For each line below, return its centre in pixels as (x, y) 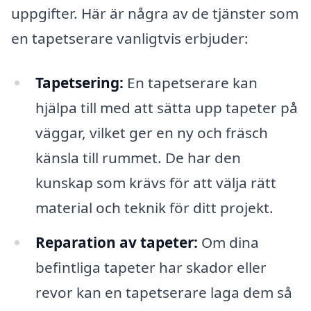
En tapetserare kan (190, 82)
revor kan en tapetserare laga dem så (163, 292)
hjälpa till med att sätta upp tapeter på (166, 107)
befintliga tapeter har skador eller (151, 267)
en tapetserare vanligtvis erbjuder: (130, 39)
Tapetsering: (79, 82)
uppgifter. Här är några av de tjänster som (155, 14)
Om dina (228, 242)
